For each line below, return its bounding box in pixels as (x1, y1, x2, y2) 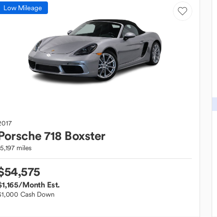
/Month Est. (18, 180, 60, 189)
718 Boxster (44, 128, 106, 143)
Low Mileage (3, 3, 42, 12)
